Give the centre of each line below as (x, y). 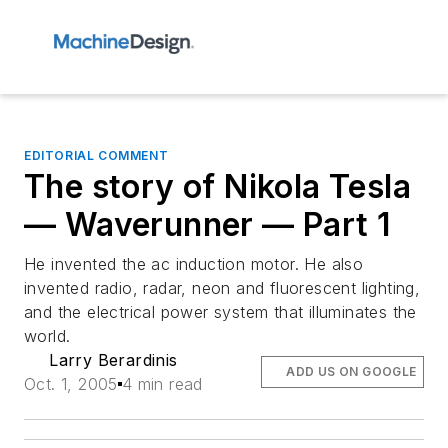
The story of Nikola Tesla (217, 186)
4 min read (162, 384)
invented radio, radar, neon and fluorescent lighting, (222, 288)
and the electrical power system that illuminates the (220, 312)
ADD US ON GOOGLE (351, 371)
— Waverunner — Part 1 (207, 224)
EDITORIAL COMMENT (96, 155)
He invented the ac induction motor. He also (194, 264)
